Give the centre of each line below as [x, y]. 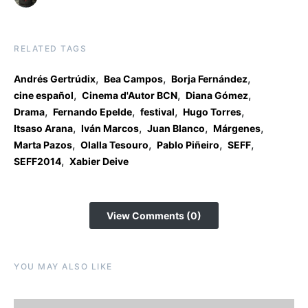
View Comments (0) [154, 216]
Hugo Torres [212, 112]
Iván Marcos [110, 129]
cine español [44, 96]
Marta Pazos [43, 145]
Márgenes [237, 129]
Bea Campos [133, 79]
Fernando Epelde [92, 112]
